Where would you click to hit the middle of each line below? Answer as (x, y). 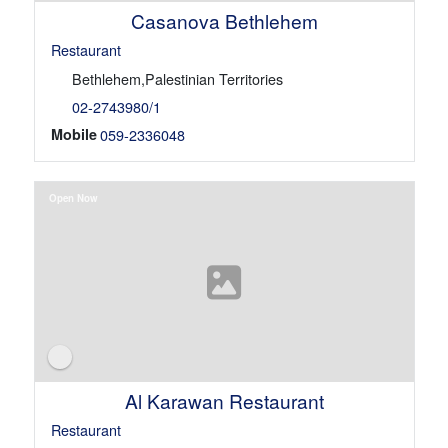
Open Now (73, 198)
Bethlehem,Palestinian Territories (177, 78)
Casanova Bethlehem (224, 20)
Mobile (73, 134)
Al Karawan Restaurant (224, 401)
